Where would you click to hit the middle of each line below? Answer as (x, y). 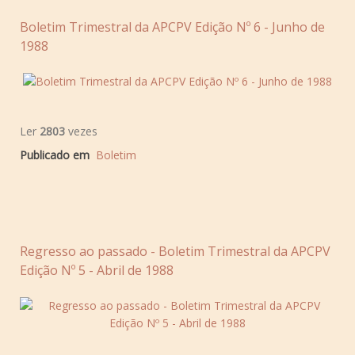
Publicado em (55, 155)
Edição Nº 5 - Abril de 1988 (97, 270)
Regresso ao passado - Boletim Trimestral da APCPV (175, 251)
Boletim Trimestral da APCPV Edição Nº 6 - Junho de (172, 27)
